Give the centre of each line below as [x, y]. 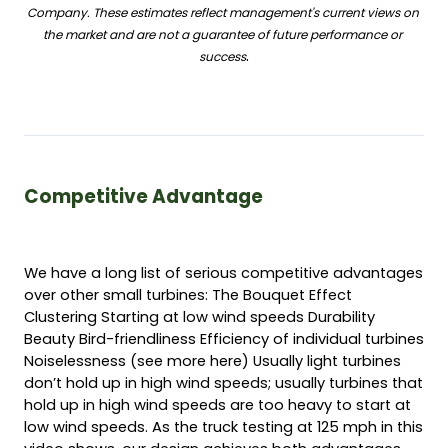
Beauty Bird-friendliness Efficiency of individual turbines [224, 339]
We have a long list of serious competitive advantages [223, 273]
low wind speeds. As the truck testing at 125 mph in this [223, 427]
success [222, 57]
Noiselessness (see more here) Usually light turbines [212, 361]
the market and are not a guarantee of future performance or [222, 35]
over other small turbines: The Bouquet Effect [188, 295]
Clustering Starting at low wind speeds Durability [199, 317]
